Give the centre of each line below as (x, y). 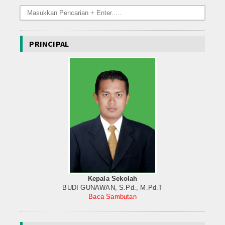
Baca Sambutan (113, 197)
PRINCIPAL (49, 43)
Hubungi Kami (36, 53)
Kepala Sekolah (113, 179)
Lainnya (25, 31)
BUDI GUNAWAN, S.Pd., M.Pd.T (113, 188)
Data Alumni (32, 10)
